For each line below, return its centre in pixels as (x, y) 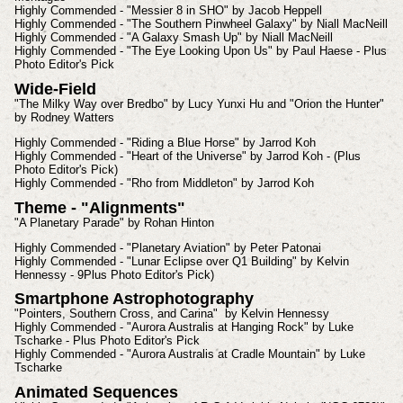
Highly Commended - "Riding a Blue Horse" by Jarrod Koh (165, 142)
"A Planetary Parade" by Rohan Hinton (114, 222)
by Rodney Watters (64, 118)
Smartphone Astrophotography (134, 299)
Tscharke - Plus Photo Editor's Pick (107, 341)
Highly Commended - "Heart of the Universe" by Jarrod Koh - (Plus (187, 156)
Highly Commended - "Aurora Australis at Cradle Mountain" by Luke (189, 354)
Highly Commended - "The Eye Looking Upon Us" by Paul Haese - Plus (200, 51)
